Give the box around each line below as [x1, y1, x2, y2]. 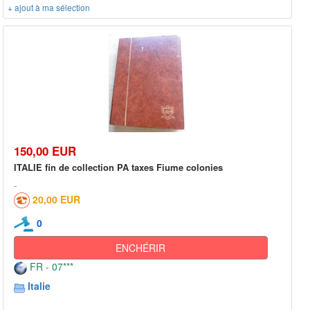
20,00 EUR [33, 192, 80, 206]
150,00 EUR [14, 142, 76, 159]
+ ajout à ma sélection [8, 1, 90, 14]
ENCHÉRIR [116, 241, 166, 255]
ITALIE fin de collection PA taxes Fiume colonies [14, 160, 223, 174]
